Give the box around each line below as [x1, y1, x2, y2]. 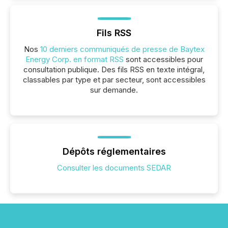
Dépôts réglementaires [62, 146, 166, 157]
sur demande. [90, 85, 138, 95]
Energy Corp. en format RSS [25, 54, 124, 64]
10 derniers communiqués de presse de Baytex [40, 44, 205, 54]
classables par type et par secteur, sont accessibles [22, 75, 206, 84]
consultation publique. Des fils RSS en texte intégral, [23, 65, 205, 74]
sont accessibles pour [123, 54, 203, 64]
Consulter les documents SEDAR [57, 163, 171, 173]
